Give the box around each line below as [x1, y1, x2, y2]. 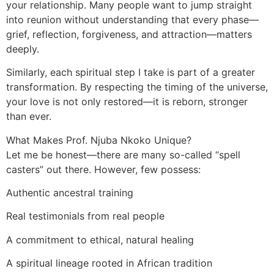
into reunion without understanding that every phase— [6, 13, 259, 26]
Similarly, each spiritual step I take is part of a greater [6, 66, 255, 79]
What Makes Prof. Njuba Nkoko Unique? [6, 133, 191, 146]
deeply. [6, 42, 39, 55]
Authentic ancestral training [6, 186, 133, 199]
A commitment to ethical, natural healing [6, 233, 194, 246]
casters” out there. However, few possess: [6, 163, 201, 176]
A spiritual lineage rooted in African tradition [6, 257, 212, 270]
